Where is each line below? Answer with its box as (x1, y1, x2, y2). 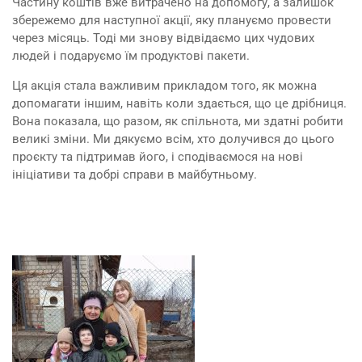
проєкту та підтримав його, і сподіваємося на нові (12, 149, 303, 164)
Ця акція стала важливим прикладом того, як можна (12, 78, 317, 93)
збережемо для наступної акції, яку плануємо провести (12, 13, 331, 27)
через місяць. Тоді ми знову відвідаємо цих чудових (12, 31, 314, 45)
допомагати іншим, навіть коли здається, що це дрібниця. (12, 96, 347, 111)
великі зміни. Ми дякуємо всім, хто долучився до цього (12, 132, 335, 146)
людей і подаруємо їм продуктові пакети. (12, 48, 250, 63)
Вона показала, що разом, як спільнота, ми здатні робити (12, 114, 343, 128)
